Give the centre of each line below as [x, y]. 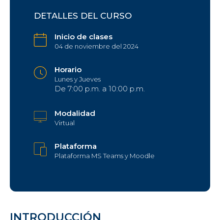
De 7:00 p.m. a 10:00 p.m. [99, 89]
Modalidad [75, 113]
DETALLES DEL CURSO [82, 16]
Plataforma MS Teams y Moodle [104, 156]
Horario [68, 70]
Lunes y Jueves [77, 79]
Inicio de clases [83, 37]
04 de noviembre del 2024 [96, 46]
